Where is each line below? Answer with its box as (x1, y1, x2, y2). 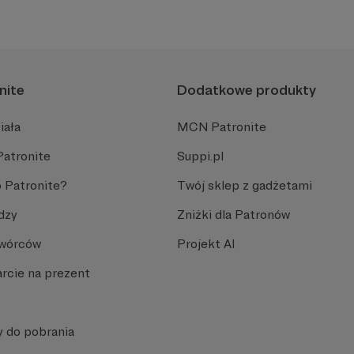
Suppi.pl (177, 148, 224, 164)
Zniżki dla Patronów (177, 206, 290, 222)
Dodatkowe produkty (177, 81, 316, 98)
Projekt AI (177, 235, 235, 251)
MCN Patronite (177, 119, 266, 134)
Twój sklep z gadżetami (177, 177, 312, 193)
